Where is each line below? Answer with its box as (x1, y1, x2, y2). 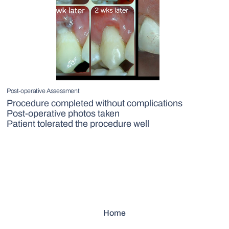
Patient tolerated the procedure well (7, 118, 150, 129)
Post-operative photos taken (7, 108, 120, 119)
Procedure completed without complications (7, 98, 183, 108)
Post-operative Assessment (7, 87, 80, 95)
